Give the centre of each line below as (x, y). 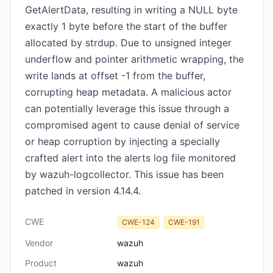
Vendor (39, 243)
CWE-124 (138, 222)
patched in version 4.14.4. (83, 191)
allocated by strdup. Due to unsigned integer (128, 43)
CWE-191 (184, 222)
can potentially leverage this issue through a (127, 108)
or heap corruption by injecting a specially (122, 141)
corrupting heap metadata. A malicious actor (128, 92)
